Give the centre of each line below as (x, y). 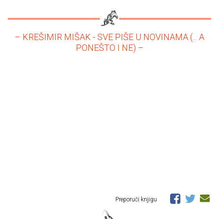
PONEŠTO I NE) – (109, 48)
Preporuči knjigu (137, 200)
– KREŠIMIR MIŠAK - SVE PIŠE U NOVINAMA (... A (109, 37)
